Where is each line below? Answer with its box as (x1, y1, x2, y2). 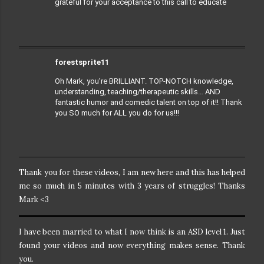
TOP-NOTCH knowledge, (148, 76, 233, 85)
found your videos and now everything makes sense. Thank (19, 240, 245, 251)
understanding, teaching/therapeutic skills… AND (55, 87, 220, 96)
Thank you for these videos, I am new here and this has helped (19, 167, 245, 178)
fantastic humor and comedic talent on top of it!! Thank (55, 97, 242, 107)
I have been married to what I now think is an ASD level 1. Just (19, 227, 245, 237)
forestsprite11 (55, 57, 109, 67)
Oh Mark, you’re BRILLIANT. (55, 76, 148, 85)
